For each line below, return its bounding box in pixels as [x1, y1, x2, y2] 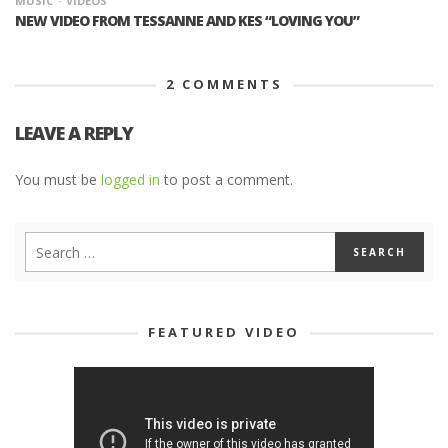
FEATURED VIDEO [148, 323, 300, 342]
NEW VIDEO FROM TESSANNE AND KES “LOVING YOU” [15, 11, 359, 30]
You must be [15, 170, 101, 190]
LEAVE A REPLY [15, 121, 133, 145]
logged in [101, 170, 160, 190]
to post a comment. [160, 170, 293, 190]
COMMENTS [175, 75, 283, 93]
